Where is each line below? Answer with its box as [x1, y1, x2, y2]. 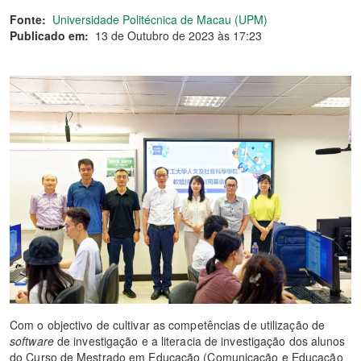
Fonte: [10, 11, 46, 27]
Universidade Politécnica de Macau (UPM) [52, 11, 268, 27]
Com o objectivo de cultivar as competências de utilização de [10, 316, 326, 333]
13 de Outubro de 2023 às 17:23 [95, 27, 262, 44]
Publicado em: [10, 27, 89, 44]
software [10, 332, 54, 349]
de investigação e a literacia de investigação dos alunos [53, 332, 346, 349]
